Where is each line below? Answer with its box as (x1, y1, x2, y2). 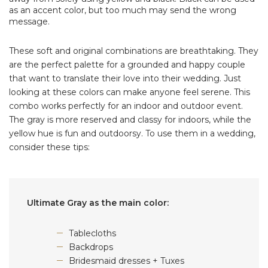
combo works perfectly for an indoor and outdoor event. (9, 100, 243, 111)
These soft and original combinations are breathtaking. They (9, 45, 258, 56)
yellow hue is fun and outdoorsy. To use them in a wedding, (9, 127, 255, 139)
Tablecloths (69, 227, 118, 239)
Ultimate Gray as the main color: (27, 197, 171, 208)
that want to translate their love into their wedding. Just (9, 72, 241, 84)
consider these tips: (9, 141, 92, 153)
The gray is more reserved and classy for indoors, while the (9, 114, 251, 125)
